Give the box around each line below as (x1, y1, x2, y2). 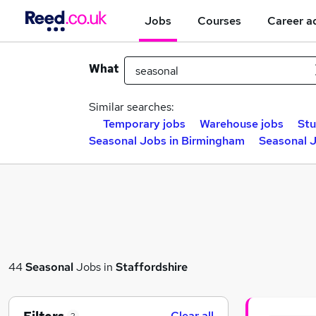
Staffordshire (116, 259, 188, 274)
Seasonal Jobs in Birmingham (89, 133, 245, 148)
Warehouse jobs (200, 116, 284, 131)
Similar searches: (89, 99, 174, 114)
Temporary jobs (103, 116, 186, 131)
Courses (197, 13, 241, 28)
